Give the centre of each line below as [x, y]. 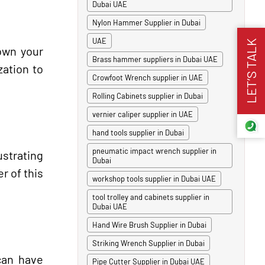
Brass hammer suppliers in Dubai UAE [155, 59]
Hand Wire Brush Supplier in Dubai [149, 225]
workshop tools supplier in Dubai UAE [154, 179]
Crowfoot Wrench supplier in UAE [148, 77]
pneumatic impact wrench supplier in [154, 151]
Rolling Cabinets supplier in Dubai [148, 96]
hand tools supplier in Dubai [138, 132]
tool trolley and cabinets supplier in [151, 197]
